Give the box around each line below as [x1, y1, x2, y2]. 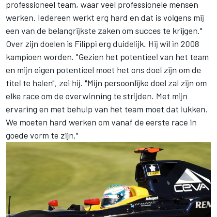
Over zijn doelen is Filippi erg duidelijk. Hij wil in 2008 [6, 38, 199, 49]
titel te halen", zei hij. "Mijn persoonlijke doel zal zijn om [6, 77, 207, 88]
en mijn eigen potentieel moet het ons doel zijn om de [6, 64, 201, 75]
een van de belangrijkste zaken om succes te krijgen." [6, 25, 202, 36]
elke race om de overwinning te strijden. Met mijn [6, 90, 187, 101]
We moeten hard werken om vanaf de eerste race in [6, 116, 197, 127]
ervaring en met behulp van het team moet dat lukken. [6, 103, 208, 114]
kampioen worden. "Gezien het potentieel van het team [6, 51, 209, 62]
